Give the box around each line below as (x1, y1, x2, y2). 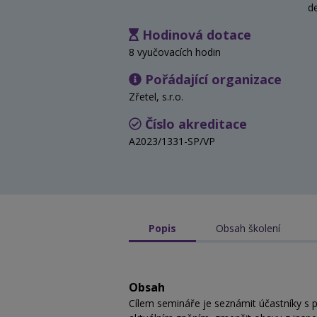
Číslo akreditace (142, 115, 247, 132)
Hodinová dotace (138, 25, 251, 43)
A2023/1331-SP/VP (129, 134, 215, 148)
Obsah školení (216, 221, 280, 235)
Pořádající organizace (142, 70, 282, 88)
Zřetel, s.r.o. (129, 89, 183, 103)
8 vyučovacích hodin (129, 45, 221, 59)
